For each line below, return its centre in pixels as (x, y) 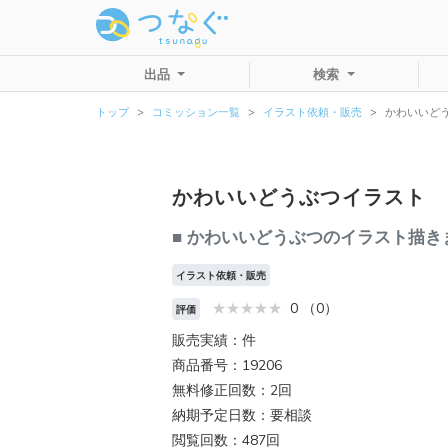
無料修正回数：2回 (232, 391)
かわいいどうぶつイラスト (299, 197)
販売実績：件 (214, 341)
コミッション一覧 (196, 112)
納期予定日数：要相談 (242, 416)
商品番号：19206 (227, 366)
